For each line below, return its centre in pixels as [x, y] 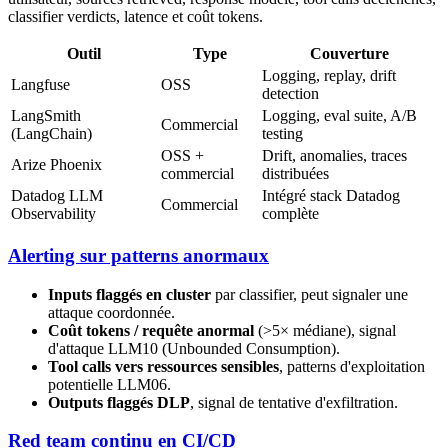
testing [282, 134]
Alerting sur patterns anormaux [138, 255]
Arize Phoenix [56, 165]
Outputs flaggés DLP [119, 402]
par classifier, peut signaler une [309, 294]
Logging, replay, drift [329, 76]
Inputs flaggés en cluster [129, 294]
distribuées [295, 174]
